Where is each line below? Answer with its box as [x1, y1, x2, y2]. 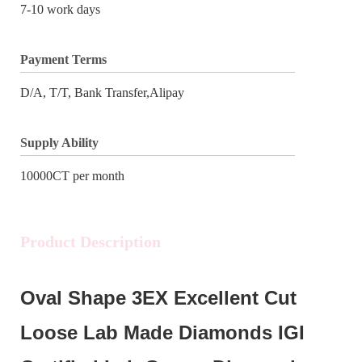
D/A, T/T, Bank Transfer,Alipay [20, 85, 184, 99]
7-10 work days [20, 2, 100, 16]
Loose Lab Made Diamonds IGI [20, 321, 305, 343]
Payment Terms [20, 52, 107, 66]
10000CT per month [20, 168, 124, 183]
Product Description [20, 232, 161, 250]
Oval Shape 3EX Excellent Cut [20, 286, 297, 309]
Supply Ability [20, 135, 99, 149]
